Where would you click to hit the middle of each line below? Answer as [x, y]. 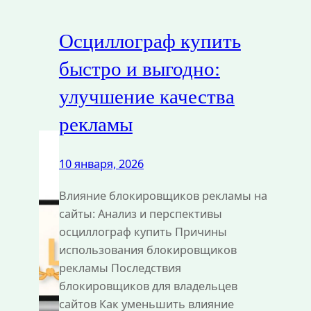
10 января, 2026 [101, 164]
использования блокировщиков [148, 250]
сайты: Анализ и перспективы [140, 214]
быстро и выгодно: [139, 68]
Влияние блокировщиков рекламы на [163, 196]
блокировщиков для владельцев [148, 286]
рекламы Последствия [120, 268]
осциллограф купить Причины [143, 232]
